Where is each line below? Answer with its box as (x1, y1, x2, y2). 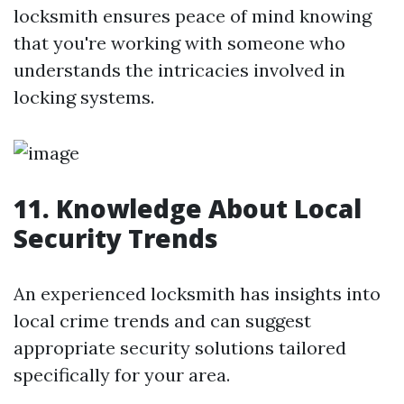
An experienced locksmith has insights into (14, 282, 381, 305)
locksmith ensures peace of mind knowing (14, 5, 372, 27)
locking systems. (14, 86, 154, 108)
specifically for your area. (14, 363, 230, 386)
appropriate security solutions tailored (14, 336, 346, 359)
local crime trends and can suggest (14, 309, 311, 332)
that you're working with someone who (14, 32, 345, 54)
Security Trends (14, 221, 218, 255)
